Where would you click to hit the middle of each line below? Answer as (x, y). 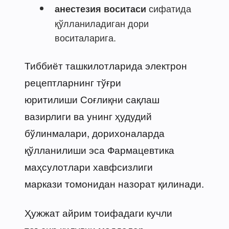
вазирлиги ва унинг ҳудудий (88, 116)
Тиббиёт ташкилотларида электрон (106, 65)
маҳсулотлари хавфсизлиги (89, 166)
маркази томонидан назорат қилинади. (114, 183)
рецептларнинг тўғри (73, 82)
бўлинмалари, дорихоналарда (95, 132)
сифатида (169, 8)
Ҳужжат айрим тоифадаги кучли (98, 212)
